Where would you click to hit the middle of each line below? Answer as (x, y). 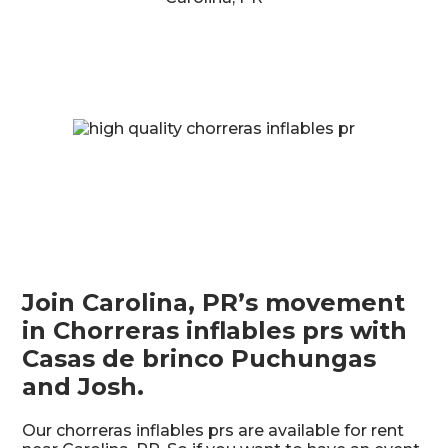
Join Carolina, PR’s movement (214, 302)
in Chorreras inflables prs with (215, 330)
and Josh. (83, 386)
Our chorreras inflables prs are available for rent (213, 430)
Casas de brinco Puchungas (199, 358)
